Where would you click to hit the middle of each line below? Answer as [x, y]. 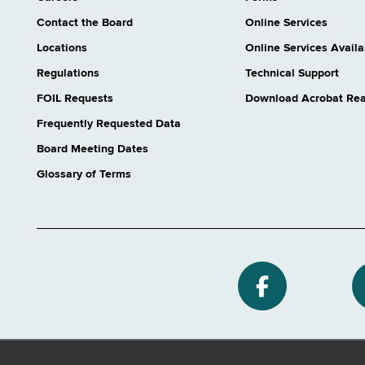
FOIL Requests [75, 99]
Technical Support [292, 74]
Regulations [68, 74]
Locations [62, 48]
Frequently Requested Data [109, 124]
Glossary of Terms [84, 175]
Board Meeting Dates [92, 150]
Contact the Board [85, 23]
